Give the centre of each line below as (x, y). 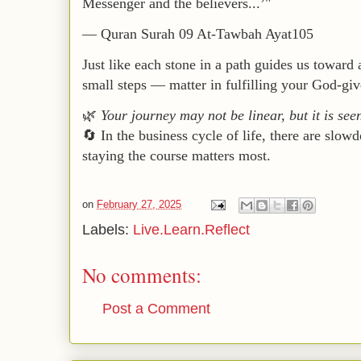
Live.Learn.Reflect (191, 230)
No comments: (142, 275)
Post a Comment (156, 309)
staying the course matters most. (176, 156)
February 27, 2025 (139, 205)
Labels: (108, 230)
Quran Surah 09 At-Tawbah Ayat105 (207, 34)
